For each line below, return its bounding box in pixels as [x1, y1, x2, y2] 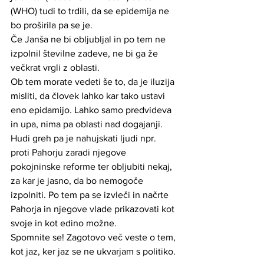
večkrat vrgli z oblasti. [11, 62, 102, 72]
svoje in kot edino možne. [11, 217, 119, 228]
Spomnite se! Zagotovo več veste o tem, [11, 232, 178, 242]
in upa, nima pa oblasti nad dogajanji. [11, 118, 165, 129]
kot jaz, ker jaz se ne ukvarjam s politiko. [11, 246, 178, 256]
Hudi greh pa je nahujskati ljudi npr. [11, 133, 159, 143]
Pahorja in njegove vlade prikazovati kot [11, 203, 177, 214]
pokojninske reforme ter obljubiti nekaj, [11, 161, 174, 171]
